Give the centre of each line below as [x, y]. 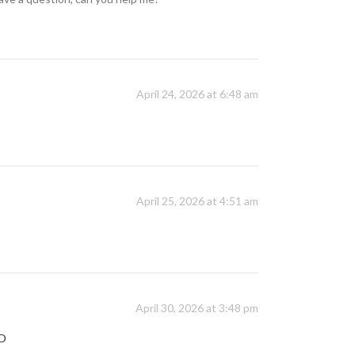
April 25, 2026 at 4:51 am [197, 201]
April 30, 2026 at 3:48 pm [197, 308]
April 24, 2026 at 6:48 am [197, 94]
